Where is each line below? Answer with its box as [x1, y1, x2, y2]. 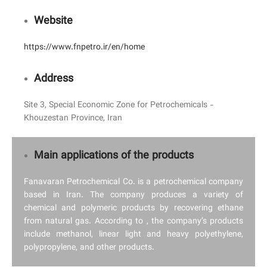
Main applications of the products [34, 148, 194, 164]
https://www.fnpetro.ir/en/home [24, 41, 145, 54]
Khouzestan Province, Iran [24, 112, 122, 125]
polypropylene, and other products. [24, 241, 154, 254]
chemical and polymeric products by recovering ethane [24, 202, 243, 215]
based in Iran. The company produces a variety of [24, 189, 243, 202]
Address [34, 71, 73, 88]
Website [34, 13, 73, 30]
